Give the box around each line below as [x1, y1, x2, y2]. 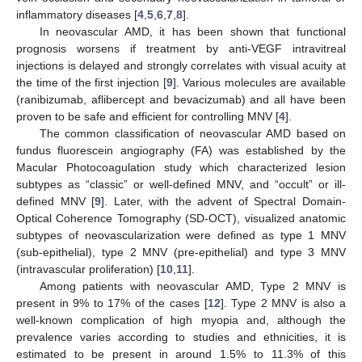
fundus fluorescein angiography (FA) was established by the [16, 143, 346, 157]
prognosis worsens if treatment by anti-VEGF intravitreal [16, 41, 346, 55]
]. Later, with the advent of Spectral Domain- [101, 194, 347, 208]
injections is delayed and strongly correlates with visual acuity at [16, 58, 346, 72]
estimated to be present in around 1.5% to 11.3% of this [16, 347, 346, 360]
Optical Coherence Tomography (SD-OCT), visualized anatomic [16, 211, 346, 225]
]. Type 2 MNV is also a [220, 296, 347, 309]
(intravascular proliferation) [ [16, 262, 160, 276]
